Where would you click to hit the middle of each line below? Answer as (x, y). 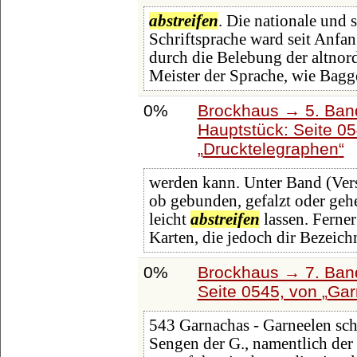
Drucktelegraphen (271, 148)
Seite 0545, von (259, 291)
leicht (169, 220)
